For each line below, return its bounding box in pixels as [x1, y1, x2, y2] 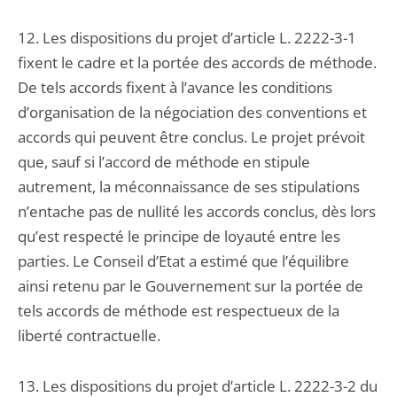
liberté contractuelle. [18, 325, 160, 346]
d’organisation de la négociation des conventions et [18, 102, 367, 122]
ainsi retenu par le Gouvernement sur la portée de [18, 276, 363, 296]
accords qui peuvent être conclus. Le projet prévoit [18, 127, 365, 147]
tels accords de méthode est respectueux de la [18, 300, 339, 321]
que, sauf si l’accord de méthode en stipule [18, 152, 310, 172]
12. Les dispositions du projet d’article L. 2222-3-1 [18, 27, 356, 48]
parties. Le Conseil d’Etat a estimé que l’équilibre [18, 251, 349, 271]
